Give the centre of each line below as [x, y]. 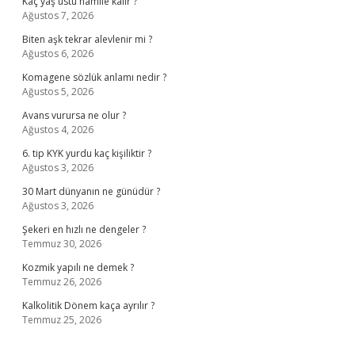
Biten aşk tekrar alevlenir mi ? [87, 39]
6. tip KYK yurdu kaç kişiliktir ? [87, 153]
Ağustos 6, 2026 [58, 53]
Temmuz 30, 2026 [62, 244]
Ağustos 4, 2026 [58, 130]
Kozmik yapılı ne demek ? [78, 267]
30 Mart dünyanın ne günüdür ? [91, 191]
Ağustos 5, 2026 [58, 92]
